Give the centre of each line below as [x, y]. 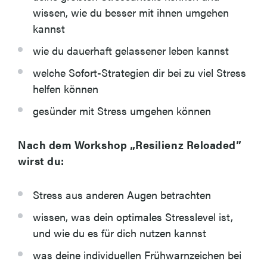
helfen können [66, 89]
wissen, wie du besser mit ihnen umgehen [131, 12]
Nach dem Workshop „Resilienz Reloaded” [130, 145]
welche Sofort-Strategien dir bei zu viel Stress [139, 72]
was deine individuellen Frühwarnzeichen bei [137, 255]
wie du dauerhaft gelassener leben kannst [131, 50]
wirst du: [41, 161]
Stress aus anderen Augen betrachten [122, 195]
